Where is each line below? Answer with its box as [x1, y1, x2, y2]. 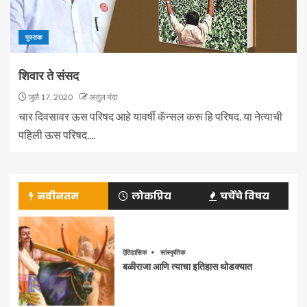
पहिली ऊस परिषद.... [19, 128, 95, 142]
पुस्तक [25, 33, 42, 42]
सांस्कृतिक [160, 247, 185, 256]
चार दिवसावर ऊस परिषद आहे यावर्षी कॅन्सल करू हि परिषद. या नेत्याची [19, 110, 282, 123]
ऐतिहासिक [122, 247, 148, 256]
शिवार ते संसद [19, 69, 79, 84]
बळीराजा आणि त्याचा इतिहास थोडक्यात [122, 260, 252, 272]
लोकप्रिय [132, 189, 172, 204]
